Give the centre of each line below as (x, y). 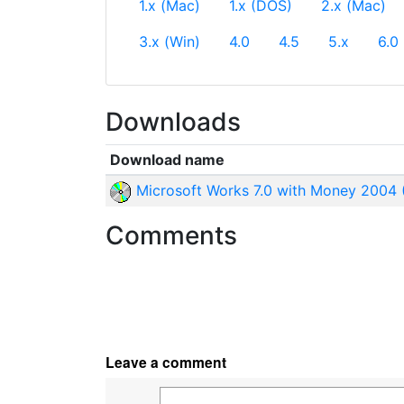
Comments (171, 235)
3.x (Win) (170, 41)
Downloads (173, 122)
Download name (167, 160)
